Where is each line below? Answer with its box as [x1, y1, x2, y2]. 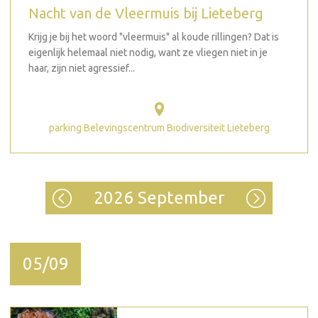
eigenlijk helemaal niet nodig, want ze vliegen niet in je [28, 46, 268, 58]
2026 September [94, 188, 224, 207]
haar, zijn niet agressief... [28, 62, 135, 74]
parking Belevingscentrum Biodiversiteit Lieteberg [48, 122, 270, 133]
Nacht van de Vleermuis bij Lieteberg [28, 4, 263, 21]
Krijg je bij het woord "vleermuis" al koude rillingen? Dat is [28, 31, 279, 43]
